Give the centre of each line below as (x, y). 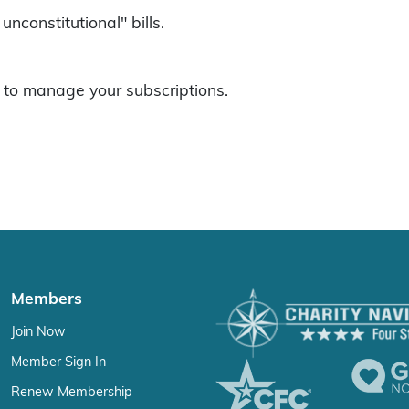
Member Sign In (58, 362)
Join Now (38, 331)
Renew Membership (72, 392)
